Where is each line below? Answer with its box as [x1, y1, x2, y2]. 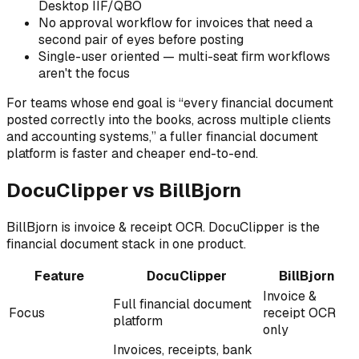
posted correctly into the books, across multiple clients [6, 111, 331, 129]
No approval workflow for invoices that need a [38, 14, 313, 32]
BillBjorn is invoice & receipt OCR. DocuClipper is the [6, 218, 320, 236]
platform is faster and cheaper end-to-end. [6, 145, 258, 163]
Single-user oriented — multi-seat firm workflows [38, 48, 330, 66]
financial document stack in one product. [6, 235, 246, 252]
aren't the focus [38, 65, 130, 83]
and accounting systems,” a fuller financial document [6, 128, 318, 146]
